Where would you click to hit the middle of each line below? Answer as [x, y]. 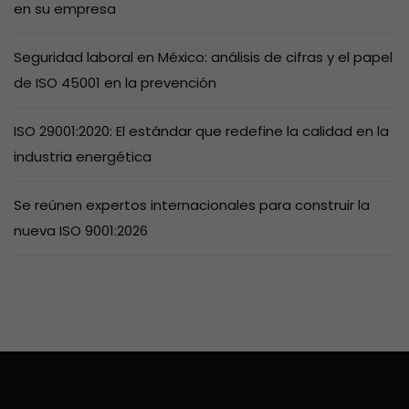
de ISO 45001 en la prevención [115, 82]
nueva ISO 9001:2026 [81, 230]
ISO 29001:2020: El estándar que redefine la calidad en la [201, 131]
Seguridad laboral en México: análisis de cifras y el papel [203, 57]
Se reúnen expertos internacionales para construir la [192, 204]
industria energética [83, 156]
